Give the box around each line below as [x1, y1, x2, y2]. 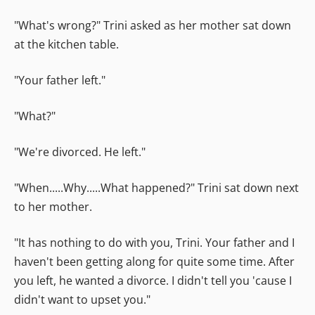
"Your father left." [14, 72, 105, 88]
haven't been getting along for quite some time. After [14, 253, 295, 269]
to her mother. [14, 198, 92, 214]
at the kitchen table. [14, 36, 119, 52]
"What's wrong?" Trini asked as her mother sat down [14, 17, 291, 33]
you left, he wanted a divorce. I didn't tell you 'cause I [14, 272, 292, 288]
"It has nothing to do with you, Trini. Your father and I [14, 234, 295, 250]
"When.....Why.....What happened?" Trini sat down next [14, 179, 299, 195]
